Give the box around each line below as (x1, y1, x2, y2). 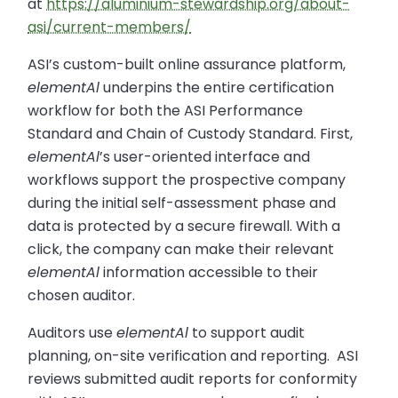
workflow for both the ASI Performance (28, 99, 304, 121)
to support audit (188, 322, 306, 343)
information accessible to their (99, 261, 319, 283)
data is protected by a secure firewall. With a (28, 215, 341, 236)
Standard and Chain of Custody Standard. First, (28, 123, 354, 144)
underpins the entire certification (99, 76, 335, 98)
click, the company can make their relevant (28, 238, 335, 259)
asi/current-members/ (28, 16, 192, 37)
